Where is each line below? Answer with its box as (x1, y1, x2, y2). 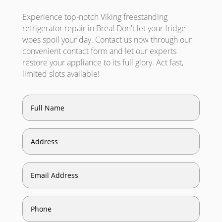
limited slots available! (22, 68, 100, 79)
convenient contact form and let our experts (22, 46, 176, 56)
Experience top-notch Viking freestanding (22, 11, 167, 22)
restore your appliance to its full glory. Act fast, (22, 57, 183, 68)
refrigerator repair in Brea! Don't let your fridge (22, 23, 186, 34)
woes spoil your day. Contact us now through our (22, 34, 192, 45)
